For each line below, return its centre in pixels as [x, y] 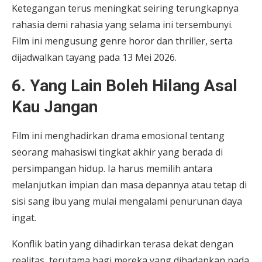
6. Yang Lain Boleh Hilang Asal [125, 85]
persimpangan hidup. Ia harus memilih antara [112, 168]
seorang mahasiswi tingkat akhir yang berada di [117, 152]
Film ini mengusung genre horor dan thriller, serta [122, 41]
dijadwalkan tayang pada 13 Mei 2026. [94, 57]
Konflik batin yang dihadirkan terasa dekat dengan [123, 244]
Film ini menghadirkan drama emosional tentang [118, 135]
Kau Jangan [55, 106]
